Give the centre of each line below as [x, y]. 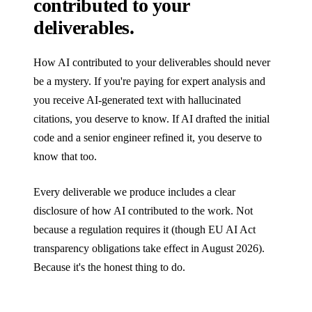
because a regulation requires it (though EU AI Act [145, 230]
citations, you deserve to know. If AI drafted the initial [151, 119]
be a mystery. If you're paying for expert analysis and [149, 81]
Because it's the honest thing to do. [109, 267]
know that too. [65, 157]
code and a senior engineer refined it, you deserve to [148, 138]
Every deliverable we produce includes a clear [134, 192]
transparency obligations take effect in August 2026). [149, 249]
